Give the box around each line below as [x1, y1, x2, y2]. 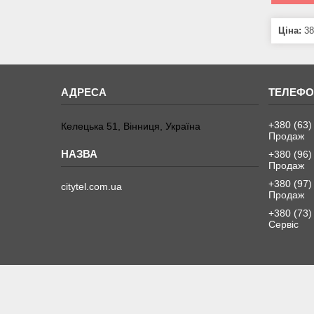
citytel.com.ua [61, 180, 123, 192]
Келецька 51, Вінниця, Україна [61, 120, 201, 132]
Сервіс [268, 218, 299, 230]
